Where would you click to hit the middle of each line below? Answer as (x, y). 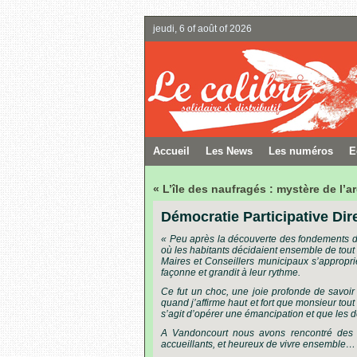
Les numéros (301, 151)
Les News (229, 151)
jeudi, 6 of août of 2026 (202, 29)
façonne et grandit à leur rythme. (231, 273)
